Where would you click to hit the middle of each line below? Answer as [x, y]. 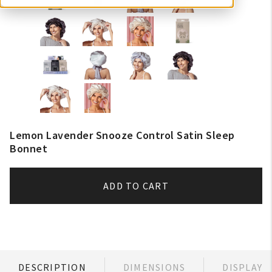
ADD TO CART [136, 186]
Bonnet [29, 148]
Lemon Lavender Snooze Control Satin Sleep [122, 135]
